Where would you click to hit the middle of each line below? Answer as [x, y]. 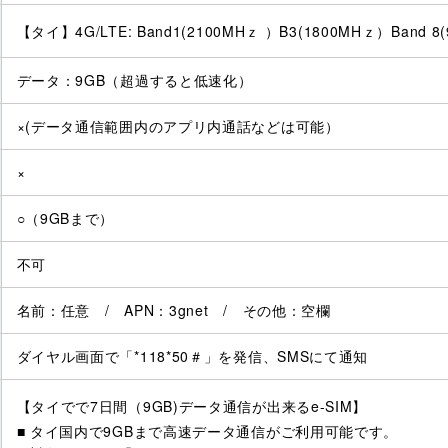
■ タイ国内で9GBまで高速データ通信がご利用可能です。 [207, 431]
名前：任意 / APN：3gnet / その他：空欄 [173, 310]
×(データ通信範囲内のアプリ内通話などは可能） [178, 126]
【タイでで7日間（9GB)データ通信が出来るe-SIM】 [192, 406]
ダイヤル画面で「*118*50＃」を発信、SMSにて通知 [192, 356]
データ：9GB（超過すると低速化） [134, 80]
